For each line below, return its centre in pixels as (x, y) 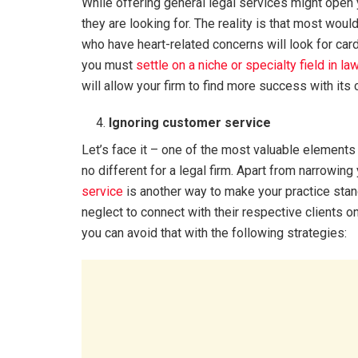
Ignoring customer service (190, 123)
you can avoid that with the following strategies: (214, 233)
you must (109, 65)
